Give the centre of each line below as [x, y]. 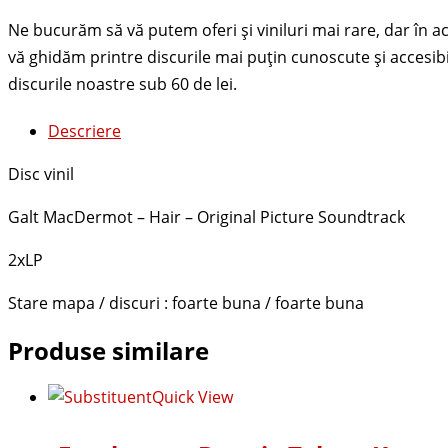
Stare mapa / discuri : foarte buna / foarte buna [186, 303]
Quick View [192, 396]
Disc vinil [41, 174]
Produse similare [108, 350]
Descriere [84, 131]
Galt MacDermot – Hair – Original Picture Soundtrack [206, 217]
